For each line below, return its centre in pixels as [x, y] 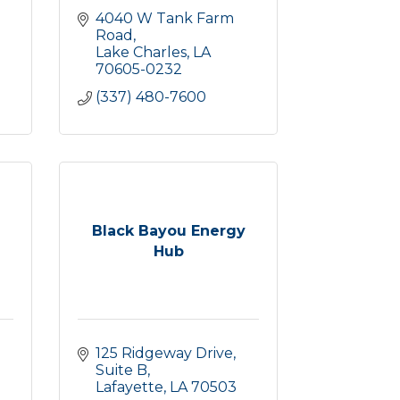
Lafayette [129, 387]
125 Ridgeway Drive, [166, 353]
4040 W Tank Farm [165, 18]
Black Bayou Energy [168, 230]
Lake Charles [141, 52]
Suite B [121, 370]
